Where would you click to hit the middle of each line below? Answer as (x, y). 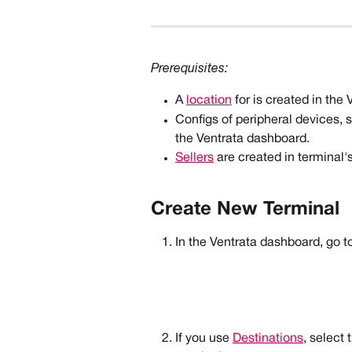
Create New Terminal (245, 209)
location (209, 101)
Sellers (194, 158)
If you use (204, 338)
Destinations (268, 338)
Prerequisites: (191, 69)
